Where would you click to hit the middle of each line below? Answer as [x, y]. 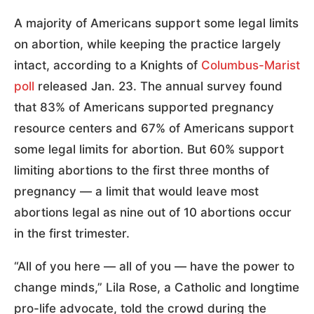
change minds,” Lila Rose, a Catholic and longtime [157, 287]
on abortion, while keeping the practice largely [148, 44]
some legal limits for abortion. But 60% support [149, 149]
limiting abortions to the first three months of [142, 170]
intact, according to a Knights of [108, 65]
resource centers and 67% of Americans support [154, 128]
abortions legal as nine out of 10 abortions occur [153, 212]
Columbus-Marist [251, 65]
